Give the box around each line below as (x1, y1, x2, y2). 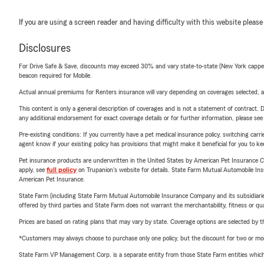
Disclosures (19, 42, 71, 54)
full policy (47, 166, 77, 173)
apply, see (19, 166, 47, 173)
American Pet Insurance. (19, 175, 85, 183)
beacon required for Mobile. (19, 71, 92, 79)
